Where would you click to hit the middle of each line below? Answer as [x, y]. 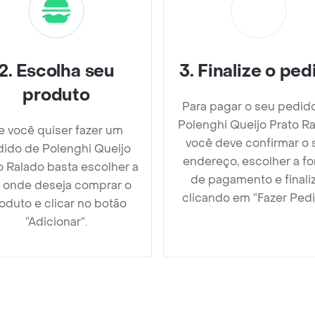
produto [56, 95]
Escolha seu [65, 71]
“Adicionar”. [56, 221]
